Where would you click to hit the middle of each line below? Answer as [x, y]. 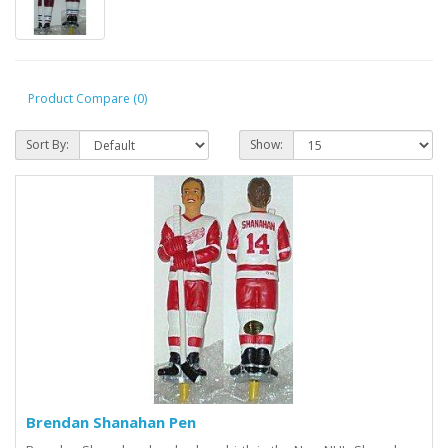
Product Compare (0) [87, 98]
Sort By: [47, 145]
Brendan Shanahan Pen [111, 422]
